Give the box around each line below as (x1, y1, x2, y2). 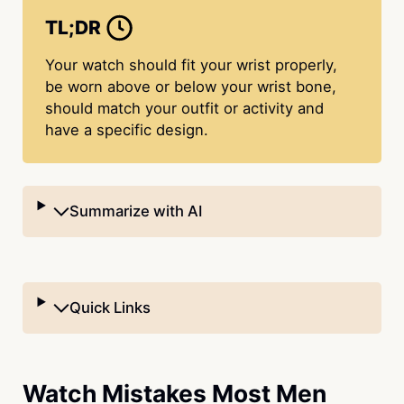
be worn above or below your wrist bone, (44, 78, 336, 96)
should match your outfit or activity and (44, 99, 324, 118)
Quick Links (69, 298, 151, 317)
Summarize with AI (69, 202, 203, 221)
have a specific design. (44, 121, 208, 140)
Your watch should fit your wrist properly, (44, 56, 337, 75)
